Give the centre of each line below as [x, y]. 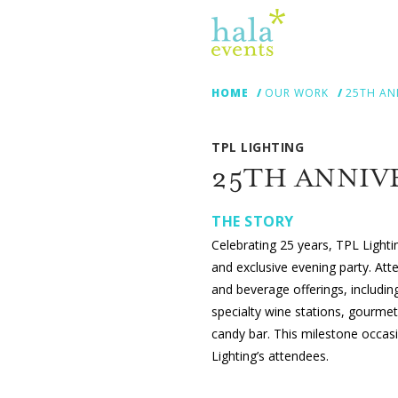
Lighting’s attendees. [270, 355]
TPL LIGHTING [258, 147]
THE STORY [253, 222]
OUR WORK [297, 93]
